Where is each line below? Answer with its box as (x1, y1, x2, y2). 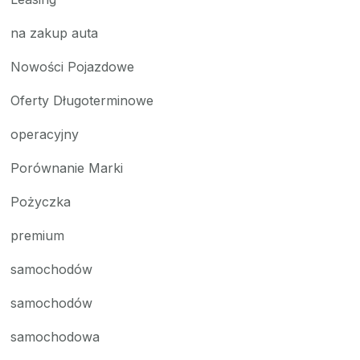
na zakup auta (10, 25, 99, 41)
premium (10, 227, 65, 243)
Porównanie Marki (10, 160, 124, 176)
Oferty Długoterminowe (10, 92, 154, 108)
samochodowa (10, 329, 100, 345)
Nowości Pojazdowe (10, 59, 135, 75)
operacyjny (10, 126, 80, 142)
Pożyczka (10, 194, 72, 210)
